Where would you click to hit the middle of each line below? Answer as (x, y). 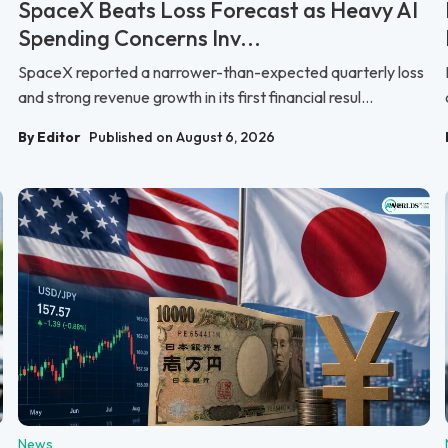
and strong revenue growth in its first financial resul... (195, 97)
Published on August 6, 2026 (182, 137)
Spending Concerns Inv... (139, 38)
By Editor (49, 137)
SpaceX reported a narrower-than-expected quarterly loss (221, 72)
